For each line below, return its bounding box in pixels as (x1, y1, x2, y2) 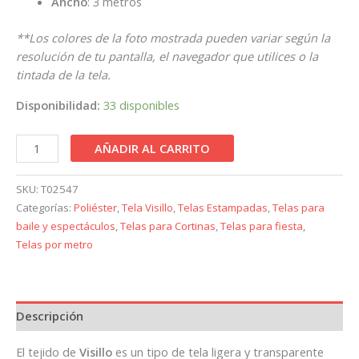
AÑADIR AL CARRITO (94, 140, 210, 157)
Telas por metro (16, 237, 93, 252)
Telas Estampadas (178, 200, 268, 216)
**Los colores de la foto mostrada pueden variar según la (16, 29, 330, 46)
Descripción (16, 307, 83, 324)
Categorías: (16, 200, 74, 216)
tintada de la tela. (16, 66, 111, 83)
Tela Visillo (122, 200, 173, 216)
